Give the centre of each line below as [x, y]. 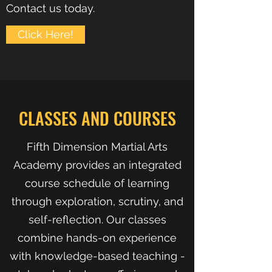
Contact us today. [50, 8]
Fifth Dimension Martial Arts [97, 147]
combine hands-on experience [97, 238]
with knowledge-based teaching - [97, 256]
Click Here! [46, 34]
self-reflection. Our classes [97, 219]
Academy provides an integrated [97, 165]
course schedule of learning [97, 183]
